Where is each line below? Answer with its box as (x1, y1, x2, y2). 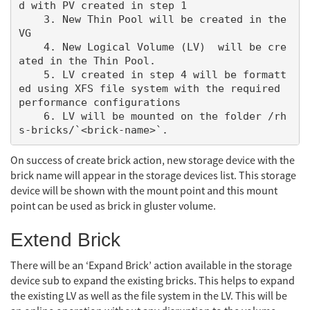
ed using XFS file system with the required (18, 82, 280, 94)
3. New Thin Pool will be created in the (18, 12, 44, 25)
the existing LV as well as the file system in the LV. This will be (10, 289, 287, 303)
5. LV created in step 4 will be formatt (18, 68, 44, 80)
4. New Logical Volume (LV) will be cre (18, 40, 44, 53)
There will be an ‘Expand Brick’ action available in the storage (10, 258, 292, 273)
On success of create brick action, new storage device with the (10, 153, 295, 167)
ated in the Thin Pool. (18, 54, 156, 66)
